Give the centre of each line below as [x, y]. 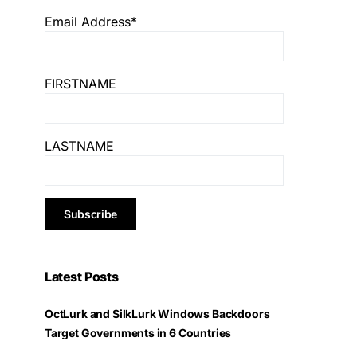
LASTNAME [79, 146]
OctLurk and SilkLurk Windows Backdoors [157, 314]
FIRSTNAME [80, 84]
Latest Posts [82, 277]
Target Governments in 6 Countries [138, 333]
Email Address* [91, 22]
